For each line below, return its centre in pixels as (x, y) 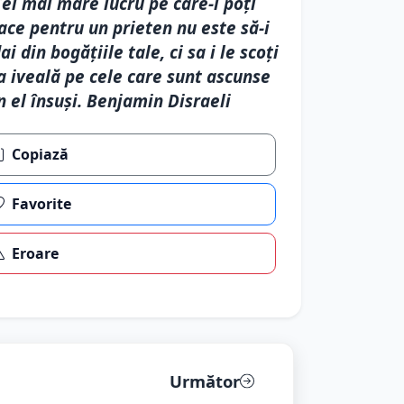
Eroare (36, 253)
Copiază (41, 155)
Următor (204, 381)
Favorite (42, 204)
